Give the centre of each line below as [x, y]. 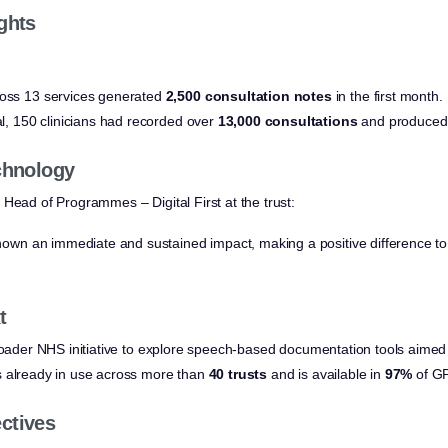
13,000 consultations [287, 121]
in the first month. [387, 96]
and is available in [326, 374]
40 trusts [238, 374]
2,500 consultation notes [248, 96]
